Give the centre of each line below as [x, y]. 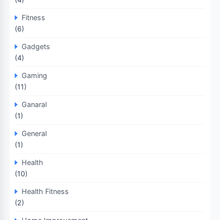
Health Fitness [45, 191]
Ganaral [34, 104]
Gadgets [36, 46]
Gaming [34, 75]
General [34, 133]
